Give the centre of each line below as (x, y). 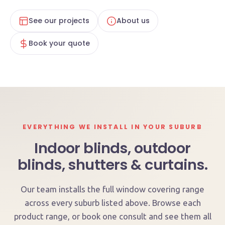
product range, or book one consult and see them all (113, 216)
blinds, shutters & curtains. (113, 165)
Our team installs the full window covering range (113, 189)
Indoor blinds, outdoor (113, 148)
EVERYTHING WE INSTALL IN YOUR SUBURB (113, 127)
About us (133, 21)
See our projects (59, 21)
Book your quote (59, 43)
